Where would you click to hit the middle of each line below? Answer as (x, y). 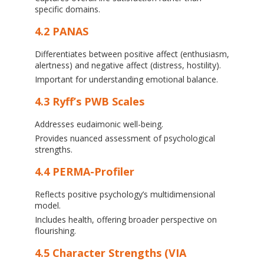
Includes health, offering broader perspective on (126, 219)
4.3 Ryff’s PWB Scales (89, 101)
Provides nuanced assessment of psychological (125, 138)
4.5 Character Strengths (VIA (110, 253)
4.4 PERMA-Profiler (84, 171)
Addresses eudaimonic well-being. (99, 124)
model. (47, 205)
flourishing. (55, 230)
